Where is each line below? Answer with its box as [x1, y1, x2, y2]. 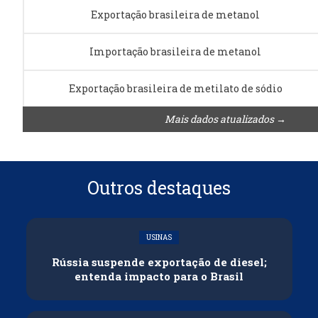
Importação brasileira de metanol [89, 44, 261, 58]
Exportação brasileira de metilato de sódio [68, 81, 283, 95]
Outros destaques [87, 175, 231, 199]
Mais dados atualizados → [164, 111, 286, 126]
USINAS [146, 232, 172, 242]
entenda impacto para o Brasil [75, 268, 243, 283]
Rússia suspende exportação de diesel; [51, 254, 267, 269]
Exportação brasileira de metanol [91, 7, 260, 21]
